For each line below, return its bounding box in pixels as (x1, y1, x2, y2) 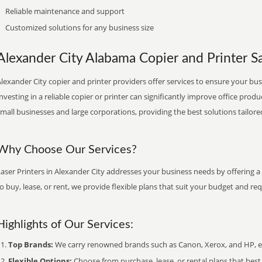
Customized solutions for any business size (5, 22, 154, 33)
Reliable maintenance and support (5, 6, 125, 16)
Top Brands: (8, 239, 53, 250)
